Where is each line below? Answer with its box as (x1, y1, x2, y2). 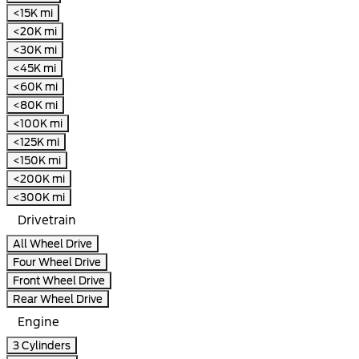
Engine (18, 313, 59, 330)
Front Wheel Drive (13, 273, 105, 287)
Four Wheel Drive (13, 255, 101, 268)
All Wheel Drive (13, 236, 92, 250)
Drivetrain (18, 211, 76, 228)
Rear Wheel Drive (13, 292, 103, 305)
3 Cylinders (13, 338, 71, 352)
